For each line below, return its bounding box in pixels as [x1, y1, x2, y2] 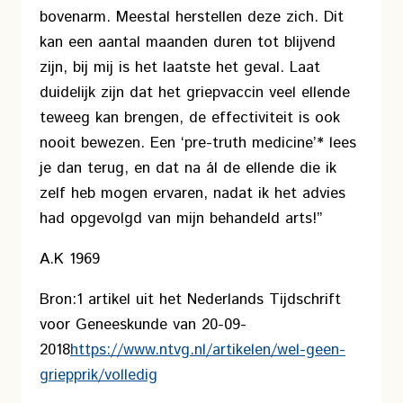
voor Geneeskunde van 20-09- [40, 314, 246, 336]
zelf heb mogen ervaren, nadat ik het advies [40, 183, 345, 204]
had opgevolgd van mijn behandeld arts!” [40, 208, 322, 229]
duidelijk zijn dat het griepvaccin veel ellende [40, 82, 350, 103]
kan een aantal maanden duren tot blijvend [40, 31, 336, 53]
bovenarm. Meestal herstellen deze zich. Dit [40, 6, 344, 28]
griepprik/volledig [40, 364, 157, 386]
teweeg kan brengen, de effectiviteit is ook [40, 107, 340, 129]
